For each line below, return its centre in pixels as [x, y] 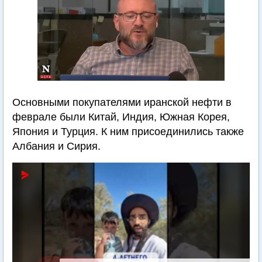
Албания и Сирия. [56, 146]
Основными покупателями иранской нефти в [122, 102]
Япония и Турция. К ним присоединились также [128, 132]
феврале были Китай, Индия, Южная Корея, [121, 117]
